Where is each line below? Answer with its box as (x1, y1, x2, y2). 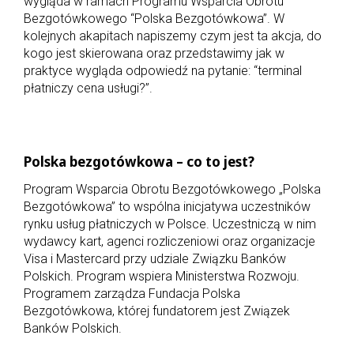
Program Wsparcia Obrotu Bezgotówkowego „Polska (24, 181, 321, 197)
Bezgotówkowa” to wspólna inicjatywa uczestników (24, 198, 311, 214)
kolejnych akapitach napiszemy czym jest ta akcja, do (24, 28, 322, 43)
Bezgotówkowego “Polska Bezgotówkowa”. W (24, 10, 284, 26)
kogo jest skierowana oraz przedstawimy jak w (24, 45, 284, 61)
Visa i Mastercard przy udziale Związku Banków (24, 250, 286, 266)
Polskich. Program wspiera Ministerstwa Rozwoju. (24, 268, 299, 284)
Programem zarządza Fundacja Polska (24, 285, 240, 301)
